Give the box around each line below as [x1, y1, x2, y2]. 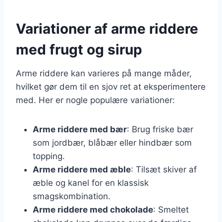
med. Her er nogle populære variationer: [16, 95, 175, 105]
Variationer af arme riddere [16, 20, 198, 37]
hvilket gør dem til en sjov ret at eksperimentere [16, 81, 206, 92]
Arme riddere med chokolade [33, 204, 153, 215]
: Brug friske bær [127, 124, 193, 134]
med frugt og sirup [16, 41, 142, 58]
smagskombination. [33, 191, 111, 201]
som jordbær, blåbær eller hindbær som [33, 137, 192, 148]
